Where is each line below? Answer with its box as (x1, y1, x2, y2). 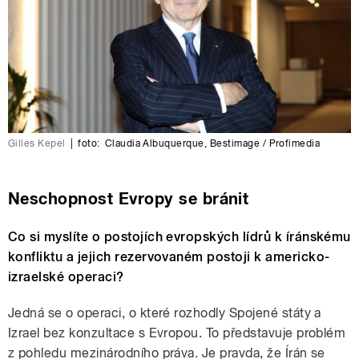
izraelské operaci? (8, 268, 124, 284)
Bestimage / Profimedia (209, 137, 321, 149)
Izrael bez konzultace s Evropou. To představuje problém (8, 325, 346, 341)
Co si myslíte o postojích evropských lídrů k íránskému (8, 228, 351, 244)
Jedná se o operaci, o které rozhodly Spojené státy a (8, 305, 321, 321)
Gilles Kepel (8, 137, 66, 149)
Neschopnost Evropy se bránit (8, 188, 249, 208)
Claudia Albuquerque (104, 137, 204, 149)
